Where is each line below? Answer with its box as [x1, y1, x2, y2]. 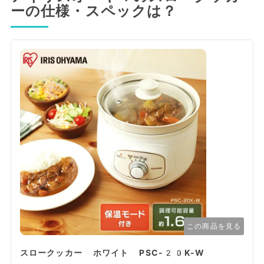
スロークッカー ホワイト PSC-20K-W [19, 248, 205, 258]
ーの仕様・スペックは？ [10, 3, 177, 20]
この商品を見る [187, 222, 242, 231]
